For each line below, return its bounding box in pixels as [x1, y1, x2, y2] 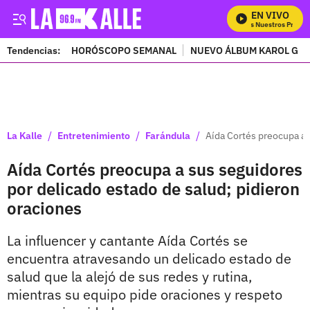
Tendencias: [7, 44, 60, 57]
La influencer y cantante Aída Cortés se [7, 231, 248, 250]
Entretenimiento [57, 129, 130, 142]
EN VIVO [251, 9, 289, 21]
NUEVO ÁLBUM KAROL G [190, 44, 298, 57]
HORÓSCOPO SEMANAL [71, 44, 176, 57]
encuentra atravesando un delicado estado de [7, 249, 291, 268]
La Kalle [7, 129, 42, 142]
